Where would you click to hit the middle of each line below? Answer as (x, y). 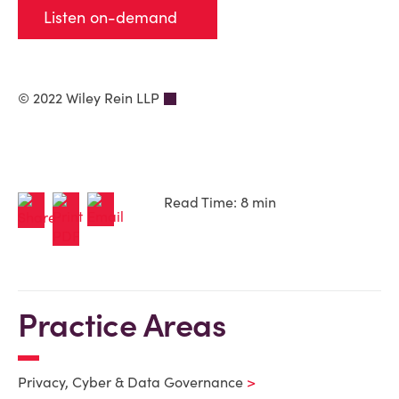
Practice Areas (122, 325)
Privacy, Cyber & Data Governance (130, 382)
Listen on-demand (110, 17)
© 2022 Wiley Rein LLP (89, 98)
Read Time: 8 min (220, 203)
